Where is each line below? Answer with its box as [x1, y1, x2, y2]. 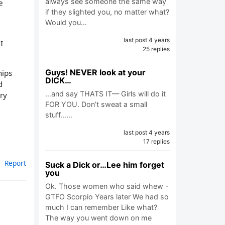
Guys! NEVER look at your [45, 67, 146, 77]
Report [5, 158, 26, 168]
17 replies [143, 138, 170, 145]
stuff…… [45, 110, 72, 119]
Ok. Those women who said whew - [45, 182, 169, 190]
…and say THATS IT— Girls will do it [45, 89, 166, 98]
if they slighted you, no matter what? [45, 8, 169, 16]
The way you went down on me [45, 213, 152, 222]
